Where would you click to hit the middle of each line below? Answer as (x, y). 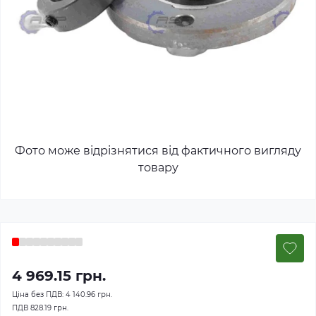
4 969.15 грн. (59, 276)
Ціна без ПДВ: (39, 294)
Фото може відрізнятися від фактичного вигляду (158, 151)
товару (158, 168)
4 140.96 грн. (89, 294)
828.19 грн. (49, 308)
